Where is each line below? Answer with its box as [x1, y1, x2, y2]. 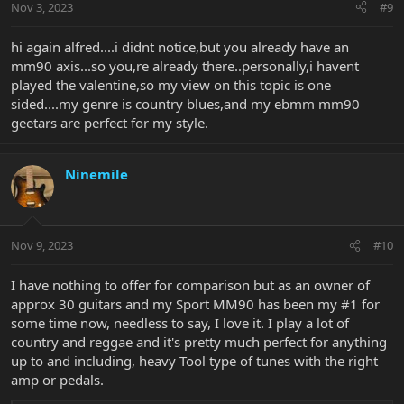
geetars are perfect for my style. [11, 113, 208, 132]
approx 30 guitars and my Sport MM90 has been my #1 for [11, 295, 380, 314]
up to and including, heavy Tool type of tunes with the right [11, 352, 378, 371]
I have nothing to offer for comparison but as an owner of [11, 276, 370, 295]
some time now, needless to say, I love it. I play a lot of [11, 314, 349, 333]
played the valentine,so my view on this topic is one [11, 75, 331, 94]
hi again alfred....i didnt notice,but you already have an [11, 37, 349, 56]
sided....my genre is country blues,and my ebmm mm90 [11, 94, 360, 113]
